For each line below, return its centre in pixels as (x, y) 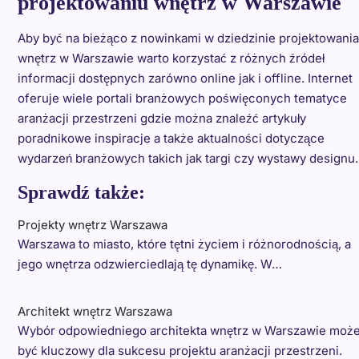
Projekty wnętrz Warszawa (92, 225)
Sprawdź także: (81, 193)
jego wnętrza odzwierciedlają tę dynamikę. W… (149, 264)
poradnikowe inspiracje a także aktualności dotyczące (171, 139)
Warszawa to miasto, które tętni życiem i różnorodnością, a (184, 244)
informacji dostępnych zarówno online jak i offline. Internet (185, 79)
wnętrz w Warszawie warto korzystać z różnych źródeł (171, 58)
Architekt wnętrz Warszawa (95, 312)
